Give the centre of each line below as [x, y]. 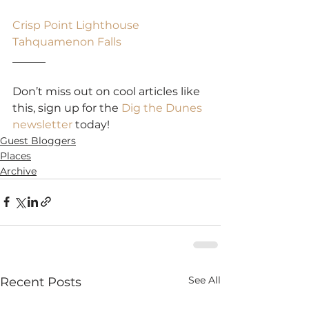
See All [205, 280]
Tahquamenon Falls [67, 41]
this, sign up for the [67, 108]
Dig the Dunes [163, 108]
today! [91, 124]
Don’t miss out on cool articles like [108, 91]
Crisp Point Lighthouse [76, 25]
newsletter [42, 124]
